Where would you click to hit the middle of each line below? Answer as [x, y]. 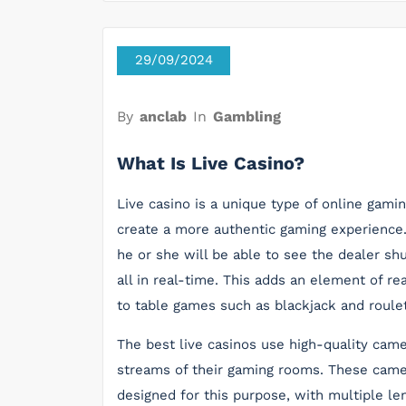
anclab [163, 116]
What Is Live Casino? [211, 163]
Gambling [247, 116]
